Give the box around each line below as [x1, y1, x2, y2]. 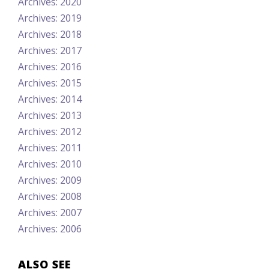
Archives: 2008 [18, 190, 82, 203]
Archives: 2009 [18, 174, 82, 187]
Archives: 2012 [18, 125, 82, 138]
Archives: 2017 [18, 44, 82, 57]
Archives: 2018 [18, 28, 82, 41]
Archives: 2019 [18, 11, 82, 25]
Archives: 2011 [18, 141, 82, 154]
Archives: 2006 [18, 222, 82, 235]
